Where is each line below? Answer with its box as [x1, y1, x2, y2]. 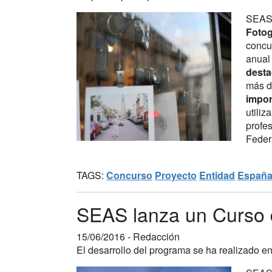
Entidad [199, 168, 235, 182]
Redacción [133, 229, 180, 243]
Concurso [106, 168, 152, 182]
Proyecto [155, 168, 197, 182]
